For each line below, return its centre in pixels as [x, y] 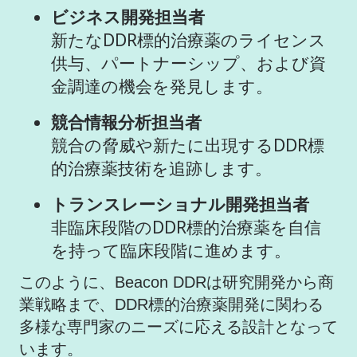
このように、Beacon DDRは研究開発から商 [177, 282]
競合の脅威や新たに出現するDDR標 [188, 145]
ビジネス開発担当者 [128, 17]
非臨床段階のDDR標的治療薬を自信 [186, 228]
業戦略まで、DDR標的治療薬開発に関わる [171, 304]
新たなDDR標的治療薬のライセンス [188, 40]
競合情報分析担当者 [126, 122]
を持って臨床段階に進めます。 [171, 251]
